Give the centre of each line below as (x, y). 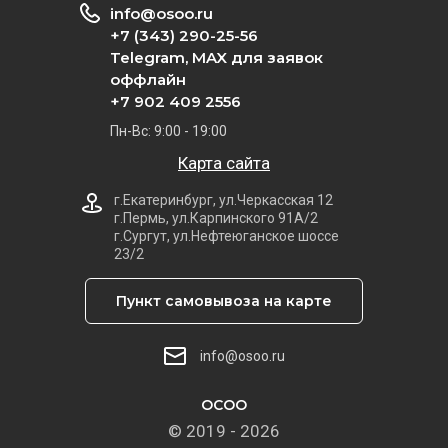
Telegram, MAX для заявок (216, 57)
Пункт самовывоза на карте (224, 300)
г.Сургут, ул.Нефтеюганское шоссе (226, 236)
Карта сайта (224, 163)
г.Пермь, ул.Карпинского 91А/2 (216, 218)
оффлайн (148, 79)
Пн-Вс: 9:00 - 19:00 (168, 131)
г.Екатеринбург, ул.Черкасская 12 (223, 200)
